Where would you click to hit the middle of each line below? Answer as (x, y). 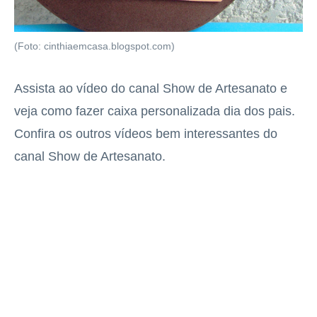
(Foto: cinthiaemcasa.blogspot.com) (94, 47)
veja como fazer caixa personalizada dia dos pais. (155, 111)
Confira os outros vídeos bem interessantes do (146, 134)
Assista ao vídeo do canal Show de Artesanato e (151, 89)
